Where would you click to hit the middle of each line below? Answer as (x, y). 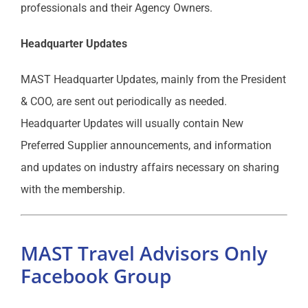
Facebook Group (96, 275)
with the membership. (73, 190)
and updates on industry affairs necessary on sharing (150, 168)
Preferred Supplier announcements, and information (146, 146)
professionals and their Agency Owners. (116, 8)
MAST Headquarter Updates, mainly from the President (153, 80)
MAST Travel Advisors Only (144, 253)
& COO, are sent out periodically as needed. (123, 102)
